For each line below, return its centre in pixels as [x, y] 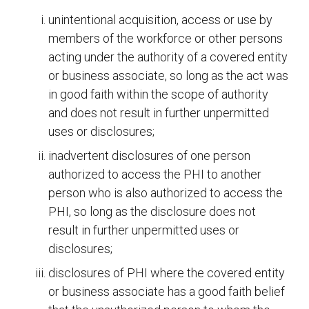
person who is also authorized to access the [166, 193]
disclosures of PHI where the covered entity [167, 273]
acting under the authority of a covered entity [168, 57]
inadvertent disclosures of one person [149, 156]
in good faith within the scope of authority [158, 94]
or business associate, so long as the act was [168, 76]
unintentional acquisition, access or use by [160, 20]
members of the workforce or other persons [166, 39]
